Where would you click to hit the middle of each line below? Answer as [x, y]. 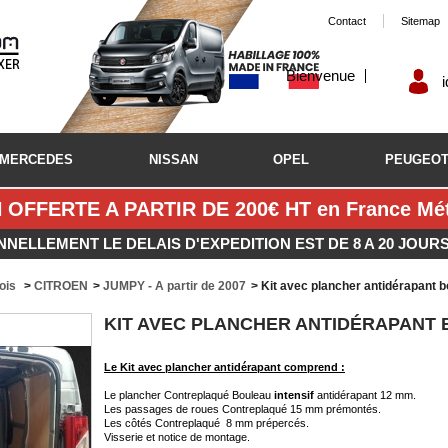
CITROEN [61, 286]
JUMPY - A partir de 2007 [174, 286]
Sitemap [420, 21]
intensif [294, 395]
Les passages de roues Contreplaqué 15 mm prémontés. [242, 409]
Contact [347, 21]
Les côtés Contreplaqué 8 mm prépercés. [206, 423]
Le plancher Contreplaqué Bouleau [189, 395]
